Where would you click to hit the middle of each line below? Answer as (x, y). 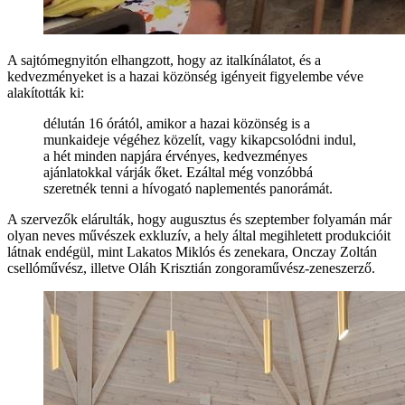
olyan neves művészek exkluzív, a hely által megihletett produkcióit (199, 235)
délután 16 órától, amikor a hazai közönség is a (177, 123)
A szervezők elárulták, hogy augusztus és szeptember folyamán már (199, 219)
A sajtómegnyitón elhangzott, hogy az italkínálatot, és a (164, 60)
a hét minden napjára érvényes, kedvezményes (175, 155)
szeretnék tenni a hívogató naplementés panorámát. (188, 188)
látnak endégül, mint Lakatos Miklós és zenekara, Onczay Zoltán (192, 251)
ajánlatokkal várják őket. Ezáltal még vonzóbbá (178, 172)
